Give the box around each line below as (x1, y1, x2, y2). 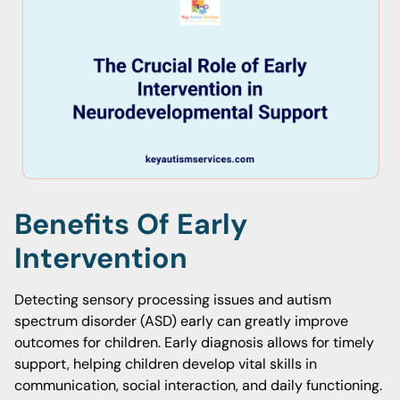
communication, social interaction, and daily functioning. (14, 376, 382, 395)
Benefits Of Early (14, 205, 247, 243)
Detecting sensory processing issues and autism (14, 290, 331, 309)
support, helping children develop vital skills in (14, 354, 317, 373)
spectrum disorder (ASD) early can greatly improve (14, 312, 348, 330)
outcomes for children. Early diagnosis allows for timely (14, 333, 374, 352)
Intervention (14, 239, 187, 277)
